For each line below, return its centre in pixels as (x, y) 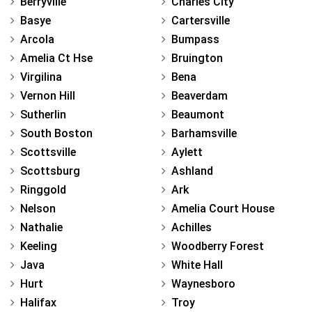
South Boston (56, 134)
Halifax (38, 303)
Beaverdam (200, 96)
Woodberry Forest (218, 247)
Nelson (38, 209)
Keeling (39, 247)
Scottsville (48, 153)
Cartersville (201, 21)
